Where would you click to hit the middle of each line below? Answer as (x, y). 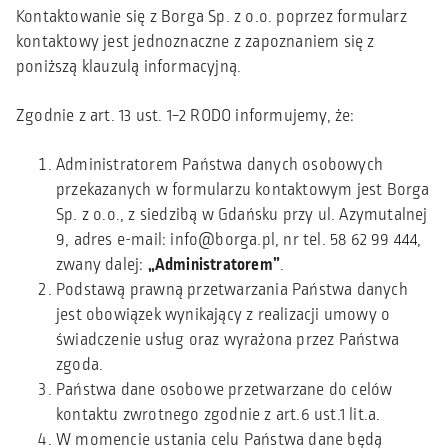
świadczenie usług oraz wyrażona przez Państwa (228, 339)
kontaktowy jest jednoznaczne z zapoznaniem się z (195, 41)
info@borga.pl (223, 239)
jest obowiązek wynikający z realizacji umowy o (223, 314)
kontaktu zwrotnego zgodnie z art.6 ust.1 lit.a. (218, 414)
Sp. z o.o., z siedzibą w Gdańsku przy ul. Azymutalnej (242, 214)
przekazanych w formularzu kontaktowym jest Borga (243, 189)
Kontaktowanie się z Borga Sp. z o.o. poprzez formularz (211, 16)
